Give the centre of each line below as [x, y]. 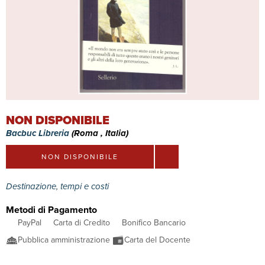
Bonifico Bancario [154, 223]
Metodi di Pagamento [51, 210]
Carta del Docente [159, 240]
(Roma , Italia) [100, 133]
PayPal [30, 223]
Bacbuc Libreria [39, 133]
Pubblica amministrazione [65, 240]
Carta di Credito [82, 223]
